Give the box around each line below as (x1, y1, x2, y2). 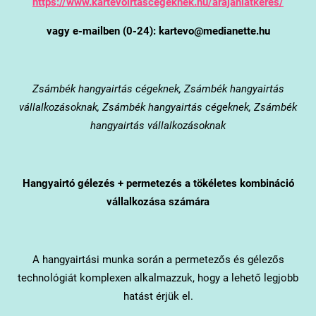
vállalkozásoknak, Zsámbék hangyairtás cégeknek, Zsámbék (19, 100, 297, 114)
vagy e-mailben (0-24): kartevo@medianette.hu (46, 24, 270, 37)
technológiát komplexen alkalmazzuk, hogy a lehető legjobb (18, 271, 298, 284)
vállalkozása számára (107, 195, 209, 208)
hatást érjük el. (123, 289, 193, 303)
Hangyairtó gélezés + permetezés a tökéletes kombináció (22, 176, 294, 190)
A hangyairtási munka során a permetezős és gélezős (32, 253, 284, 266)
